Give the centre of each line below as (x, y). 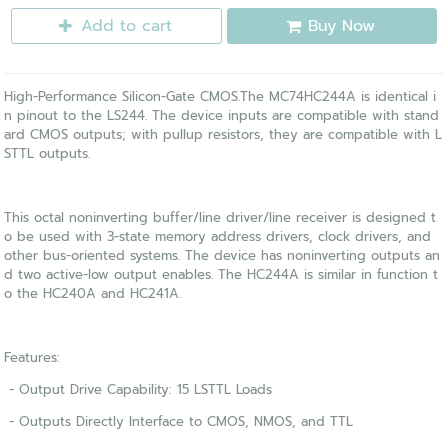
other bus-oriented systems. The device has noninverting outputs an (222, 256)
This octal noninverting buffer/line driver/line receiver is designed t (220, 218)
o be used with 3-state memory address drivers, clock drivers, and (218, 237)
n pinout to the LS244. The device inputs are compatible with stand (222, 116)
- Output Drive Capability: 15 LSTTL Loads (138, 390)
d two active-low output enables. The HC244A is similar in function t (221, 275)
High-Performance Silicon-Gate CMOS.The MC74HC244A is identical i (220, 97)
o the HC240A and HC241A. (93, 294)
